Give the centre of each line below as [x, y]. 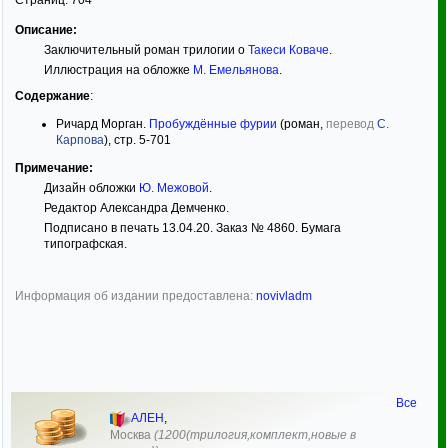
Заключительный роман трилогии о [145, 49]
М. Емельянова [235, 69]
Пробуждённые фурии [213, 123]
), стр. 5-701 [137, 139]
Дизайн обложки [91, 187]
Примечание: [54, 167]
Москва [130, 435]
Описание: [46, 29]
